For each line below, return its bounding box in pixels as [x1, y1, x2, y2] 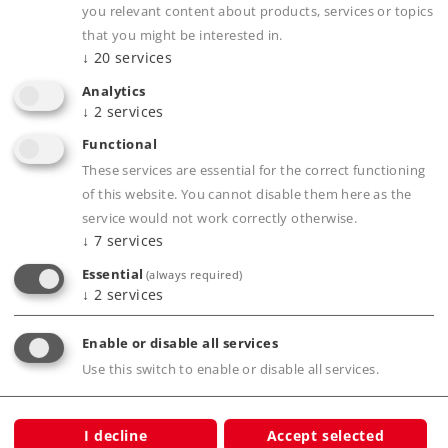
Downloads [45, 8, 136, 29]
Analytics [82, 82, 146, 100]
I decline [83, 425, 148, 445]
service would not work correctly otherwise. [82, 210, 358, 228]
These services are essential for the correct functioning [82, 162, 426, 180]
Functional [82, 136, 157, 154]
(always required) [145, 267, 243, 283]
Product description [44, 240, 274, 274]
